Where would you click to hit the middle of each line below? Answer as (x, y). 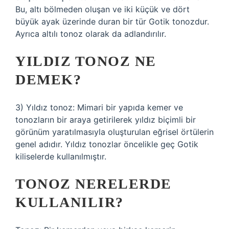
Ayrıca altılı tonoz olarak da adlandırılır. (91, 34)
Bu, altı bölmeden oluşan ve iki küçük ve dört (102, 9)
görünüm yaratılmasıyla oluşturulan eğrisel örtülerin (114, 132)
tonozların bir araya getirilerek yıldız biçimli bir (106, 120)
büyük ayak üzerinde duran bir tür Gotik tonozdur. (112, 21)
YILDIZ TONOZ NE (86, 61)
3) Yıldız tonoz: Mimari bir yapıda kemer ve (99, 107)
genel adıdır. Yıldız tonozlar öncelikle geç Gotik (107, 144)
